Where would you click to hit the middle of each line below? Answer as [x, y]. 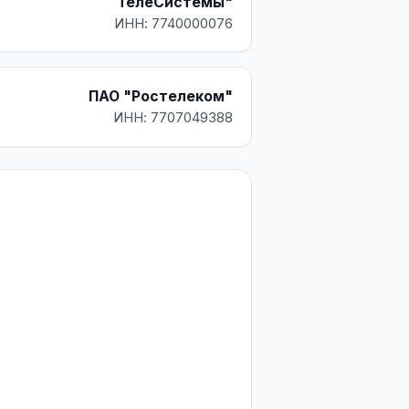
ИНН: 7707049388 [173, 118]
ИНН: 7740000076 [173, 24]
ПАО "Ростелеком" [161, 96]
